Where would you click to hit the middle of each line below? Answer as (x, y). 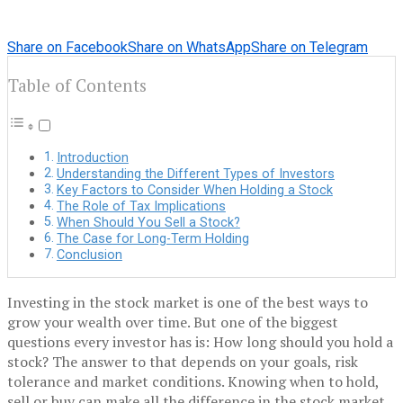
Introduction (92, 158)
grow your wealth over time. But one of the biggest (173, 322)
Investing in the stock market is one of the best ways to (188, 303)
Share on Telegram (309, 47)
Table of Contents (77, 85)
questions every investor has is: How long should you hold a (200, 342)
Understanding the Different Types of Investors (195, 175)
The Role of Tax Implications (141, 207)
